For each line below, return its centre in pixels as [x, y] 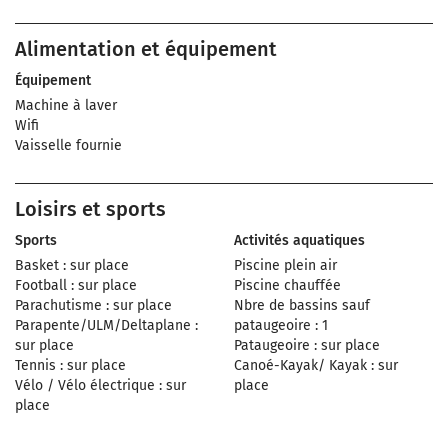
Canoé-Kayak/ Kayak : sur [316, 365]
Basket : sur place [72, 265]
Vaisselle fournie [68, 145]
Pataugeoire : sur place [307, 345]
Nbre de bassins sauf [302, 305]
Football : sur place [76, 285]
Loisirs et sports [90, 209]
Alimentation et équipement [146, 49]
